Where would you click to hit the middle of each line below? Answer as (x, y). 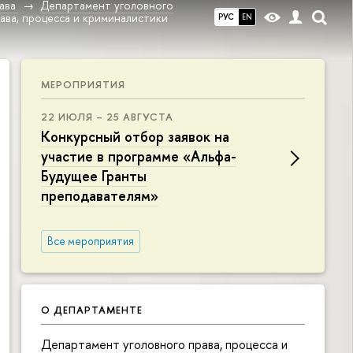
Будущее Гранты (94, 176)
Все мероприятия (90, 241)
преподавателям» (100, 196)
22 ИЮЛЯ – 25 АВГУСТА (107, 117)
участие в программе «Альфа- (139, 156)
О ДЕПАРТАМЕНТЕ (92, 309)
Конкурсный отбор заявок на (135, 137)
